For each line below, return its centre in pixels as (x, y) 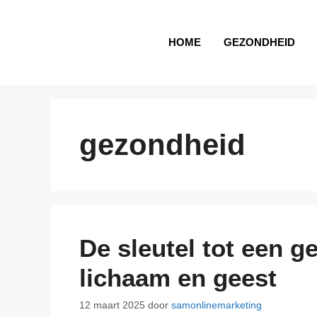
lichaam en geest (178, 278)
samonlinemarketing (217, 305)
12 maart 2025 (112, 305)
